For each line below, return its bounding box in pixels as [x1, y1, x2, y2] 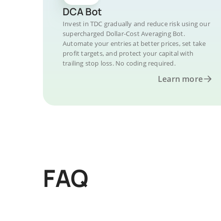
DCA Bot [63, 5, 102, 18]
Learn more [158, 74, 203, 84]
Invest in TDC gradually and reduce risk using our [63, 19, 210, 28]
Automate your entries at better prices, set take [63, 39, 206, 48]
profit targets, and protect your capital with [63, 49, 193, 58]
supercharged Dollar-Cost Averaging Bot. [63, 29, 185, 38]
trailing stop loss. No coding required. [63, 59, 176, 68]
